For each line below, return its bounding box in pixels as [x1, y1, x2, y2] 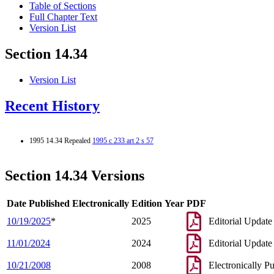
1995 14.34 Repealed [29, 136, 92, 145]
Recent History [5, 98, 100, 114]
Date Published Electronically [7, 198, 129, 209]
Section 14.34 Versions [5, 167, 144, 183]
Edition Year [131, 198, 184, 209]
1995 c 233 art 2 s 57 [92, 136, 154, 145]
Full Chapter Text [29, 12, 97, 23]
